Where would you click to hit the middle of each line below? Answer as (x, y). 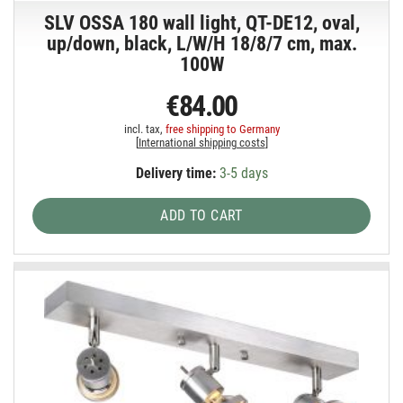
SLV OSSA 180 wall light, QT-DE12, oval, (201, 22)
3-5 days (242, 173)
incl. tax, (144, 129)
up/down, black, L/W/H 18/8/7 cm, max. (201, 43)
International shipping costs (201, 142)
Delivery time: (175, 173)
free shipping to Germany (222, 129)
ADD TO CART (201, 215)
